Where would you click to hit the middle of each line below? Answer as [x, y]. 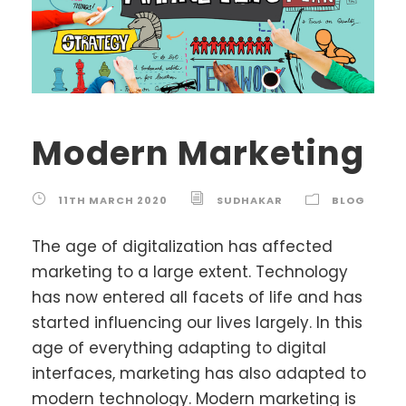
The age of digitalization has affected [182, 246]
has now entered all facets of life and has [197, 297]
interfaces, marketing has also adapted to [199, 373]
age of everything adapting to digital [179, 348]
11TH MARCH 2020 [113, 200]
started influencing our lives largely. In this [197, 322]
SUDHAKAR [250, 200]
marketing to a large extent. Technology [190, 271]
